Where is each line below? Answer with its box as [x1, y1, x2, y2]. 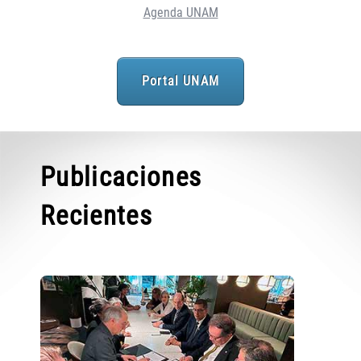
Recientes [40, 200, 152, 232]
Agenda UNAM [143, 5, 218, 21]
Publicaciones [40, 161, 202, 193]
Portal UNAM [142, 74, 219, 89]
